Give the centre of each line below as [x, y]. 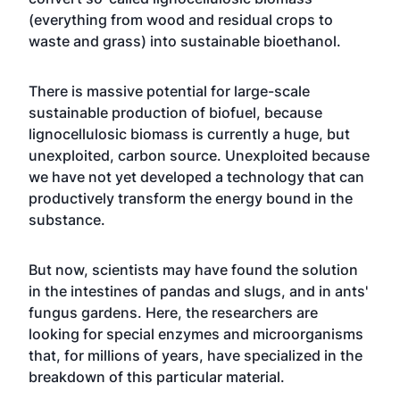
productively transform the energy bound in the [191, 198]
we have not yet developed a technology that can [196, 177]
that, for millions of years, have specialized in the [196, 355]
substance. [67, 220]
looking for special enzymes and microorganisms [196, 334]
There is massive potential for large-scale [169, 91]
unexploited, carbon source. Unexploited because [199, 155]
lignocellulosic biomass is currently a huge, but [189, 134]
